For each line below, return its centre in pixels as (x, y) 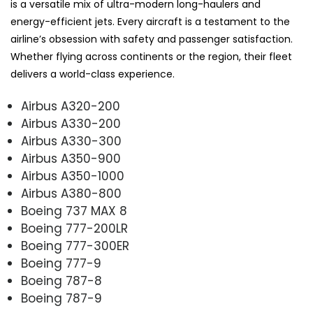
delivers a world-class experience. (93, 74)
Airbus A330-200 (71, 124)
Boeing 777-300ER (75, 246)
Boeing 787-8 (61, 281)
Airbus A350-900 (71, 159)
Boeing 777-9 (61, 264)
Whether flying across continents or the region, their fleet (151, 57)
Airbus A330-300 (71, 141)
